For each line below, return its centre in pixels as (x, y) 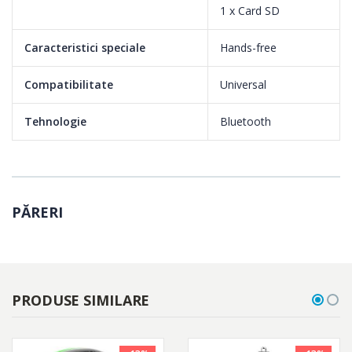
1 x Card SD (250, 10)
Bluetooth (246, 121)
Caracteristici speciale (85, 47)
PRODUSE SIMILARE (81, 300)
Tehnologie (55, 121)
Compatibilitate (69, 84)
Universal (243, 84)
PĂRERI (37, 212)
